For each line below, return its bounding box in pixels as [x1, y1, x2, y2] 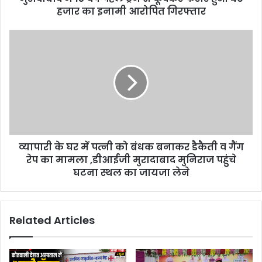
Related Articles [9, 213, 95, 228]
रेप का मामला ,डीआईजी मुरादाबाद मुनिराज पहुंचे [26, 153, 236, 167]
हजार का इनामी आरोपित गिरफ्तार [56, 5, 206, 19]
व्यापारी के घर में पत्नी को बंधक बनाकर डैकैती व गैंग [18, 140, 244, 154]
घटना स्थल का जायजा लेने [73, 166, 189, 180]
